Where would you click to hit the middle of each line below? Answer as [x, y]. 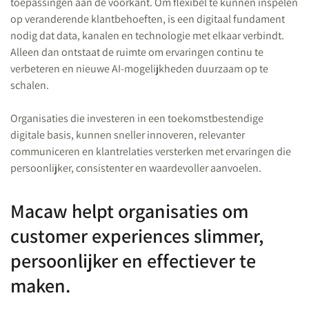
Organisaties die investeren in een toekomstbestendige [137, 118]
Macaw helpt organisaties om [129, 211]
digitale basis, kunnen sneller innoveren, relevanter [128, 135]
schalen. [30, 85]
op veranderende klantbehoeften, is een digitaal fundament [148, 19]
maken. [40, 285]
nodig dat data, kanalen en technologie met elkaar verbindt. [147, 36]
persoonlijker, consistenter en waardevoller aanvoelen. [136, 168]
